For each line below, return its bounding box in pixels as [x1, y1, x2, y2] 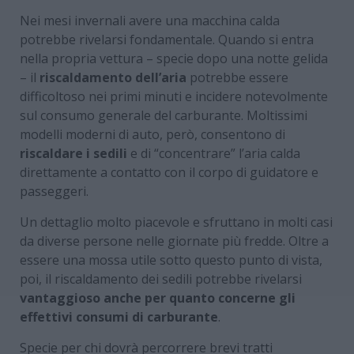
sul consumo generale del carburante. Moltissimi [20, 106, 307, 124]
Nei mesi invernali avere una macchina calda [20, 11, 280, 29]
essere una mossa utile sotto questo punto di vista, [20, 250, 322, 269]
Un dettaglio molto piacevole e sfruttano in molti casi [20, 213, 333, 231]
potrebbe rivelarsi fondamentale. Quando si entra [20, 30, 314, 48]
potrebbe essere [186, 68, 288, 86]
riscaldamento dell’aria [40, 68, 186, 86]
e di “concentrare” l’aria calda [127, 144, 300, 162]
